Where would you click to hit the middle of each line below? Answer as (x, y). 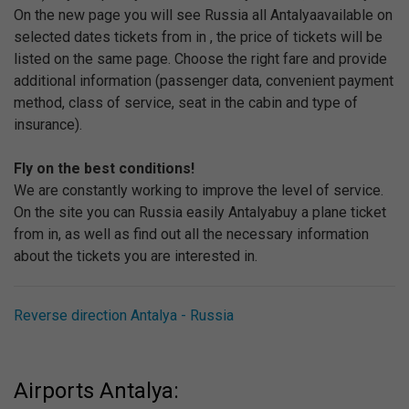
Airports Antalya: (96, 391)
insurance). (48, 125)
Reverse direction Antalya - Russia (124, 315)
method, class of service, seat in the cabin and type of (186, 103)
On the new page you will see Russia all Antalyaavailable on (203, 15)
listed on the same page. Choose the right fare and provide (200, 59)
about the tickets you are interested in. (136, 256)
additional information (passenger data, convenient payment (204, 81)
